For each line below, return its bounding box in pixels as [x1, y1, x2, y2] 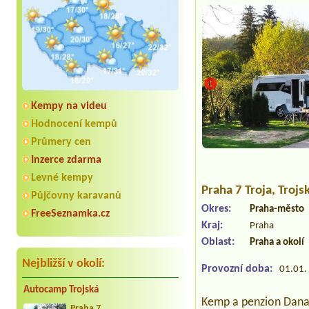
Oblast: [201, 237, 235, 248]
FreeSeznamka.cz [31, 208, 110, 219]
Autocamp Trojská [23, 284, 99, 295]
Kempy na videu [31, 100, 107, 112]
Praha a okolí [250, 237, 305, 248]
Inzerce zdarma [31, 154, 101, 166]
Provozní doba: [201, 263, 273, 275]
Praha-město [250, 204, 305, 215]
